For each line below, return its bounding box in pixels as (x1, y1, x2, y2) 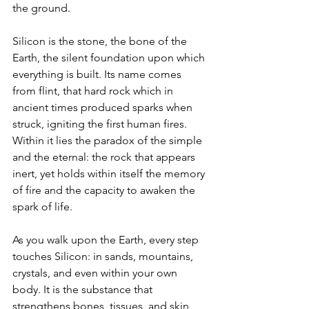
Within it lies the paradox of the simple (12, 134, 205, 147)
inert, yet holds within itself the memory (12, 167, 208, 180)
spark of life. (12, 200, 72, 213)
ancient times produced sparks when (12, 101, 195, 114)
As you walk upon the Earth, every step (12, 233, 201, 246)
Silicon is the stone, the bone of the (12, 34, 190, 48)
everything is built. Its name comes (12, 68, 184, 81)
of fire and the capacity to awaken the (12, 183, 198, 197)
